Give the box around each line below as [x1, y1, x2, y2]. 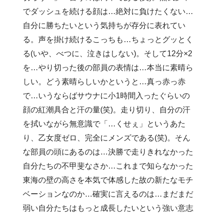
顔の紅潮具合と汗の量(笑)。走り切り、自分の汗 [23, 105, 191, 114]
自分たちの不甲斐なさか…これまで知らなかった [23, 161, 194, 170]
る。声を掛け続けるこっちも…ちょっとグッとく [23, 35, 194, 44]
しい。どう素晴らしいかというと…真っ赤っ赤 [23, 77, 186, 86]
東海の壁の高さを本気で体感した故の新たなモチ [23, 175, 194, 184]
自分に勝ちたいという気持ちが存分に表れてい [23, 21, 186, 30]
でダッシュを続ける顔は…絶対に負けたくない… [23, 7, 194, 15]
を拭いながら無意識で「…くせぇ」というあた [23, 119, 186, 128]
